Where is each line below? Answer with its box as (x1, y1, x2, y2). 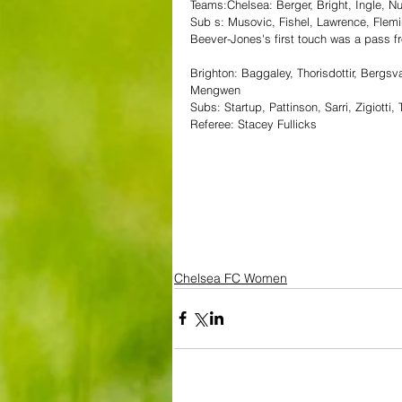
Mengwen (190, 82, 240, 97)
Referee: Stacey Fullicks (190, 116, 317, 131)
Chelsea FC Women (174, 269, 287, 286)
